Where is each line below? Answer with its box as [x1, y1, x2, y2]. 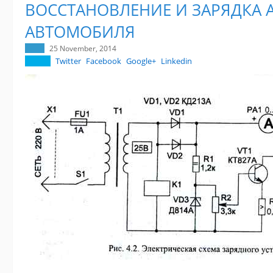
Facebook [86, 55, 121, 67]
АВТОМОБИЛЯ [25, 21, 135, 43]
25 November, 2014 [49, 43, 116, 54]
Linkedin [161, 55, 192, 67]
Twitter [55, 55, 81, 67]
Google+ [126, 55, 156, 67]
